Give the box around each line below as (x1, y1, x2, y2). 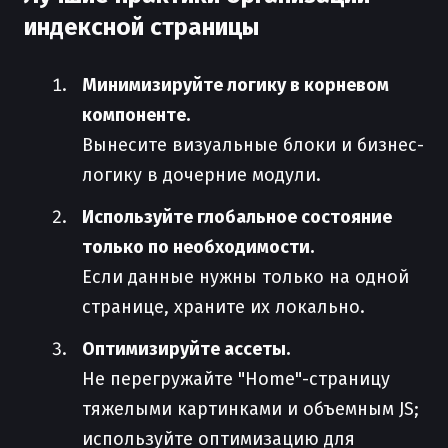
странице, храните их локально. (82, 296, 365, 318)
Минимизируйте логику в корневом (82, 74, 389, 96)
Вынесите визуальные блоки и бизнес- (82, 134, 424, 156)
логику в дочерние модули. (82, 164, 321, 186)
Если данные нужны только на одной (82, 266, 409, 288)
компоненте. (82, 104, 190, 126)
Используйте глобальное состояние (82, 206, 392, 228)
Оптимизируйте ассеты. (82, 338, 290, 360)
